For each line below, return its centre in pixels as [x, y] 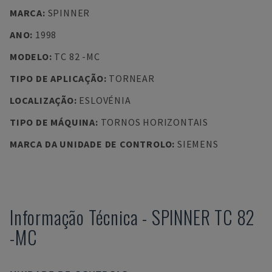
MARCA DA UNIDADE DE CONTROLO [91, 144]
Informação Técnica [74, 217]
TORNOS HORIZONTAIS [154, 122]
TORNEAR [132, 78]
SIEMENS [198, 144]
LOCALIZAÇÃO [42, 100]
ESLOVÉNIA [105, 100]
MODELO [29, 56]
